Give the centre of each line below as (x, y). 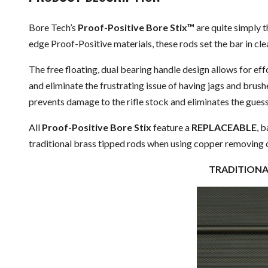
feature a (171, 127)
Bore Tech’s (53, 27)
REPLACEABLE (224, 127)
